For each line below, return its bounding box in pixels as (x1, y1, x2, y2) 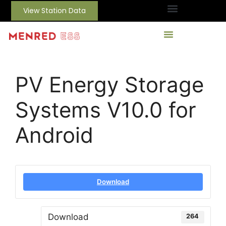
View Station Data (23, 6, 86, 16)
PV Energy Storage (15, 72, 204, 97)
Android (15, 122, 93, 148)
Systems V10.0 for (15, 97, 196, 123)
